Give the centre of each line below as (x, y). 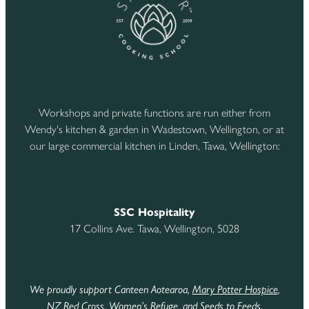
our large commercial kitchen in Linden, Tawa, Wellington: (154, 146)
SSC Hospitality (154, 212)
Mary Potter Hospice (235, 290)
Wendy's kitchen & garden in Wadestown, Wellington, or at (154, 130)
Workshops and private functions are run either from (154, 113)
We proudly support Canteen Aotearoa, (111, 290)
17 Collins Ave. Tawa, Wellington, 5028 (154, 229)
